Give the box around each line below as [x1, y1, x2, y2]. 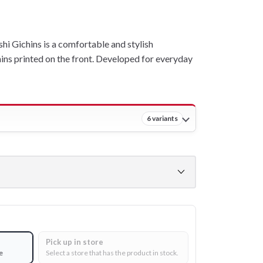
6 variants [147, 113, 178, 123]
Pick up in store [46, 237, 103, 247]
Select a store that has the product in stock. [46, 248, 178, 257]
